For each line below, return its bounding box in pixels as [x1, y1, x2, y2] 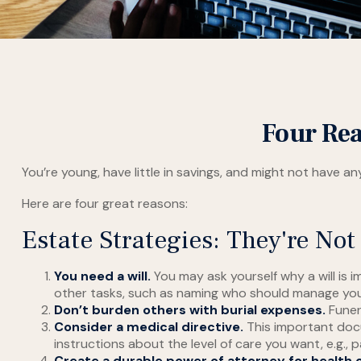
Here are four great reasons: [21, 195, 188, 213]
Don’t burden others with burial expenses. [53, 301, 326, 319]
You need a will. [53, 268, 151, 285]
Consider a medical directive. [53, 318, 243, 336]
